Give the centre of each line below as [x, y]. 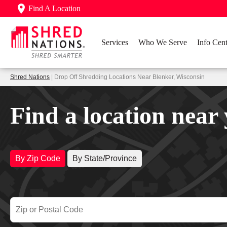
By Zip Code [38, 159]
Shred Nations [30, 77]
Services [115, 42]
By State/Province [105, 159]
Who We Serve [163, 42]
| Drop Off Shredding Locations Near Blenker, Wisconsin [127, 77]
